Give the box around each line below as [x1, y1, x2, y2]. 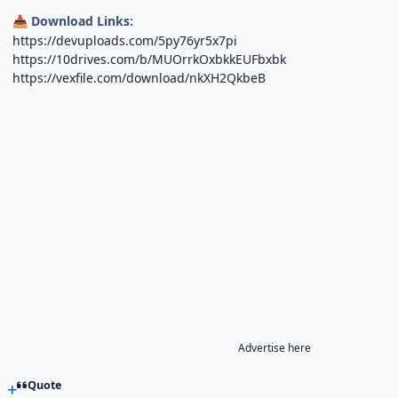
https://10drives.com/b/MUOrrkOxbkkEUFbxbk [12, 50, 287, 68]
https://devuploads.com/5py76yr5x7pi [12, 31, 238, 49]
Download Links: [28, 12, 134, 29]
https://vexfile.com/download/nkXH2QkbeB [12, 68, 267, 86]
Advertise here [238, 339, 312, 355]
